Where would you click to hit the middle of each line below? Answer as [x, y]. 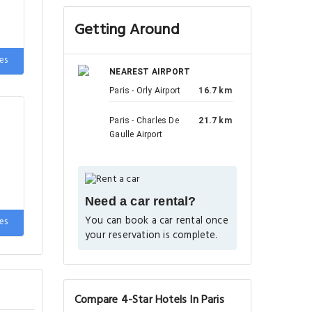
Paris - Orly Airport [145, 91]
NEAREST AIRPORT [150, 72]
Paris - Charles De [144, 120]
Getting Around [127, 30]
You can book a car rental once [157, 221]
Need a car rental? [141, 201]
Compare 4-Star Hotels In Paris [149, 300]
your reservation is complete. [151, 235]
